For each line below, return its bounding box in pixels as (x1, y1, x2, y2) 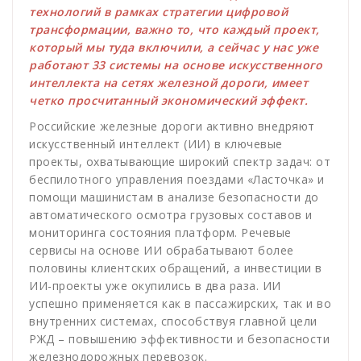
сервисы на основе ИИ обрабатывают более (29, 242, 294, 258)
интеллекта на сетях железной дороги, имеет (29, 74, 308, 90)
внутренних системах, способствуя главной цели (29, 313, 317, 329)
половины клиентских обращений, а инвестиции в (29, 259, 322, 276)
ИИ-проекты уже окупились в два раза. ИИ (29, 277, 281, 293)
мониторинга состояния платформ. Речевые (29, 224, 292, 240)
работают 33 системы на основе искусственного (29, 56, 322, 73)
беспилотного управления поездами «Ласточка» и (29, 171, 325, 187)
